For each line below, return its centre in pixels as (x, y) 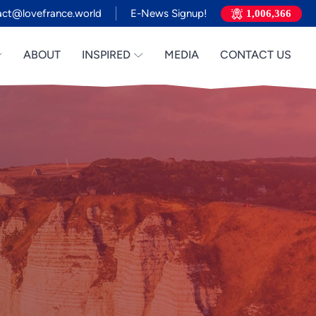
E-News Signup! (168, 13)
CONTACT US (256, 55)
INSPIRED (107, 55)
